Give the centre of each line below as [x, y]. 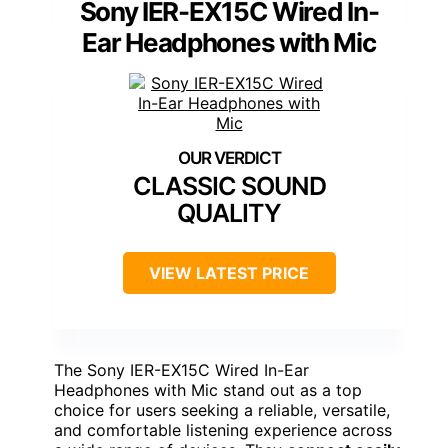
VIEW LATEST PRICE [229, 273]
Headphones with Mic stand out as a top [208, 390]
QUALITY [229, 213]
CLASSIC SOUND [229, 186]
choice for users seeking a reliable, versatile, [222, 410]
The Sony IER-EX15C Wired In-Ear [181, 370]
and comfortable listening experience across [223, 430]
